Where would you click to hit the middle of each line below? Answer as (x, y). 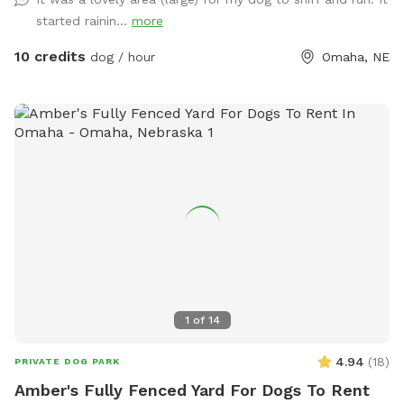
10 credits (50, 56)
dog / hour (120, 56)
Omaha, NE (356, 56)
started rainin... (84, 20)
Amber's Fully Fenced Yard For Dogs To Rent (192, 390)
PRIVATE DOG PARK (67, 361)
